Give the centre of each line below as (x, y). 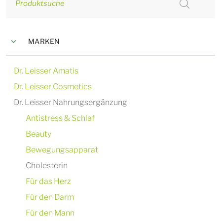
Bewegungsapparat (62, 150)
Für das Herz (48, 181)
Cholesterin (47, 166)
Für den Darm (50, 197)
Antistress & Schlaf (60, 118)
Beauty (38, 134)
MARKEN (44, 41)
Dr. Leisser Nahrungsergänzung (71, 102)
